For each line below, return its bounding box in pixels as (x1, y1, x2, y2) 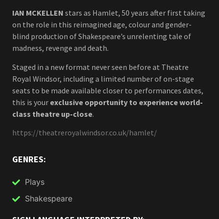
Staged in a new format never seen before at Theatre (12, 62, 189, 72)
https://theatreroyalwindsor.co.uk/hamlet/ (12, 128, 157, 138)
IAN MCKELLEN (12, 8, 64, 18)
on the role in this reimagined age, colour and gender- (12, 20, 192, 30)
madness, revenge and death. (12, 43, 109, 53)
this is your (12, 97, 50, 107)
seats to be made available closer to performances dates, (12, 85, 203, 95)
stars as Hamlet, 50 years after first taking (64, 8, 205, 18)
